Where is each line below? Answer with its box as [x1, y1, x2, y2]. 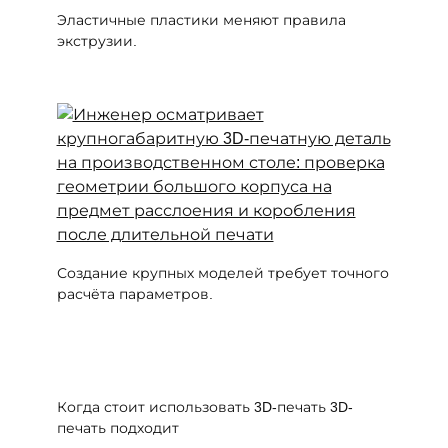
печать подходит [56, 419, 179, 436]
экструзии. [56, 32, 137, 49]
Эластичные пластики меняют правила [56, 11, 346, 28]
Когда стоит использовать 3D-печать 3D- [56, 398, 353, 415]
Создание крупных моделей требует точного [56, 265, 389, 282]
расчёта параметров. [56, 286, 213, 303]
